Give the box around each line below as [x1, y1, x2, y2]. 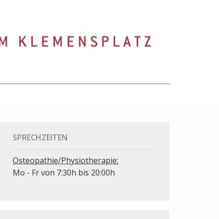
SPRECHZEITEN [13, 132, 68, 143]
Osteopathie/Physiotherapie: [13, 155, 119, 166]
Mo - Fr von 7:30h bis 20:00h [13, 167, 115, 178]
